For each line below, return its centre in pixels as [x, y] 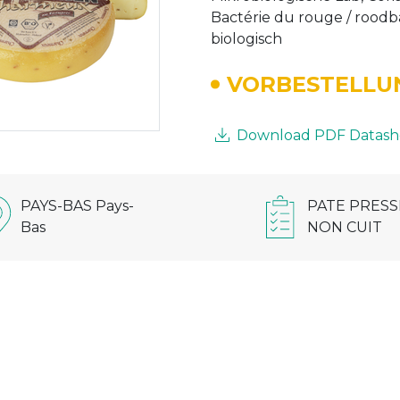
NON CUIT [345, 228]
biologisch [247, 38]
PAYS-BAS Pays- [78, 206]
